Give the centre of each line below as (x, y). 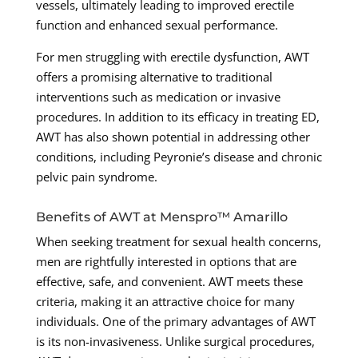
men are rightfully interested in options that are (166, 262)
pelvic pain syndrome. (96, 177)
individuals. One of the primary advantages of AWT (175, 322)
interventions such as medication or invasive (158, 97)
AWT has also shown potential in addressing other (173, 137)
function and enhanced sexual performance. (157, 25)
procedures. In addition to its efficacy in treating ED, (177, 117)
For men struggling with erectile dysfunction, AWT (172, 57)
